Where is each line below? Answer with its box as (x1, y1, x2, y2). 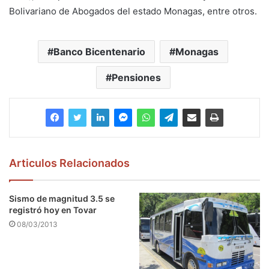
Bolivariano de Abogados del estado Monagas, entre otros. (9, 5, 259, 17)
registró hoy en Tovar (9, 205, 97, 215)
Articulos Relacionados (9, 157, 130, 169)
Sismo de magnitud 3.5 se (9, 193, 115, 204)
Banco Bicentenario (53, 46, 145, 58)
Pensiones (111, 71, 161, 83)
